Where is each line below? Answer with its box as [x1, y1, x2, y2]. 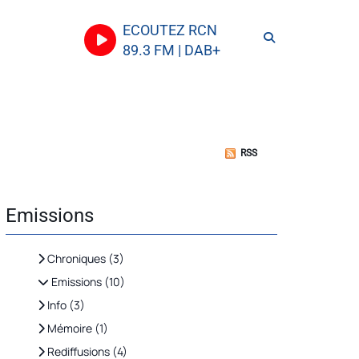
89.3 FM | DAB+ [123, 42, 220, 58]
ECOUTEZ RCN [123, 22, 217, 38]
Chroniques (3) [45, 251, 124, 266]
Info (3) [45, 297, 85, 313]
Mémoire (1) [45, 321, 108, 336]
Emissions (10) [49, 274, 125, 289]
